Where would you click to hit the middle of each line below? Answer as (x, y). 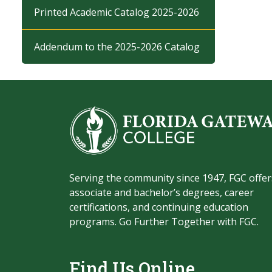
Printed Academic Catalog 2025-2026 (117, 12)
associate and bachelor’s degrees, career (161, 193)
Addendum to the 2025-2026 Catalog (117, 47)
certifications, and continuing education (159, 207)
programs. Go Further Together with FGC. (164, 222)
